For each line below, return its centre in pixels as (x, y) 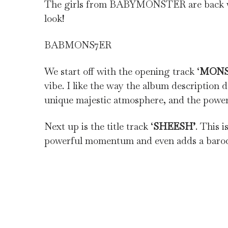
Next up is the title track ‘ (99, 127)
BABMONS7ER (78, 45)
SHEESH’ (174, 127)
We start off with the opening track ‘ (122, 72)
